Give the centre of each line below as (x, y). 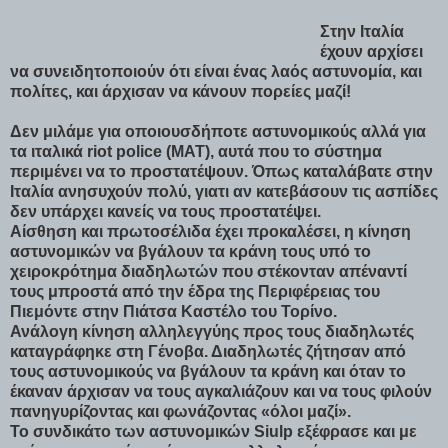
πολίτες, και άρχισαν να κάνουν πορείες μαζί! (180, 91)
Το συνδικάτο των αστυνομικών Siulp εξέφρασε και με (213, 431)
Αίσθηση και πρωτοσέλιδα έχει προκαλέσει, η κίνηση (210, 231)
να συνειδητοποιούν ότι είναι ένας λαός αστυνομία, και (216, 71)
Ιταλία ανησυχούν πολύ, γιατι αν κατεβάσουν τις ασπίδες (224, 191)
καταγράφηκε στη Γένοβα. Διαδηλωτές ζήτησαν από (208, 351)
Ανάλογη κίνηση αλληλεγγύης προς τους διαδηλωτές (212, 331)
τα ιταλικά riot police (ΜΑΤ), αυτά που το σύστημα (196, 151)
